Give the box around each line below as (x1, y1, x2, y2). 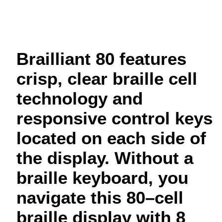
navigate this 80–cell (16, 188, 183, 208)
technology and (16, 89, 143, 109)
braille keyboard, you (16, 168, 188, 188)
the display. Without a (16, 148, 193, 168)
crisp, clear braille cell (16, 69, 197, 89)
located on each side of (16, 128, 206, 148)
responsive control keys (16, 109, 213, 128)
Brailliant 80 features (16, 49, 186, 69)
